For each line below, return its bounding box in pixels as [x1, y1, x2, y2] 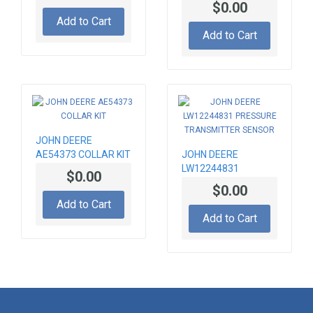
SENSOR [182, 205, 219, 217]
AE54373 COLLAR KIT [36, 149, 131, 161]
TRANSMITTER [182, 191, 249, 203]
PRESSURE [182, 177, 231, 189]
